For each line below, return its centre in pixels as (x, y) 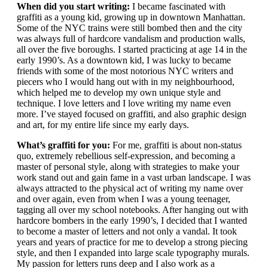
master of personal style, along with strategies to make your (128, 167)
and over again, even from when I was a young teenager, (124, 199)
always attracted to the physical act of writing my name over (130, 188)
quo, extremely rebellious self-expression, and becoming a (126, 156)
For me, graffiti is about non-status (177, 145)
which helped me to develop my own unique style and (119, 92)
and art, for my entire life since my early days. (103, 125)
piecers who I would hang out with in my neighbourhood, (126, 82)
